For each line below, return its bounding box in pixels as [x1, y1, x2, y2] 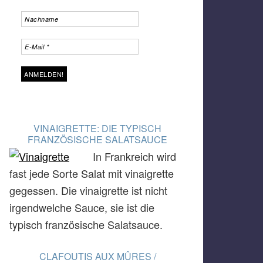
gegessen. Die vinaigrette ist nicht [9, 183, 167, 198]
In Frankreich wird [93, 149, 176, 164]
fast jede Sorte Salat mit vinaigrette [9, 166, 174, 181]
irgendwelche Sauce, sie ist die [9, 200, 154, 215]
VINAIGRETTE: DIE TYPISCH [33, 122, 161, 135]
